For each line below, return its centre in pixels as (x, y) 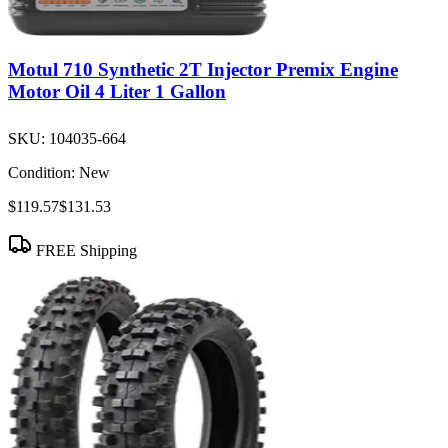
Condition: (41, 172)
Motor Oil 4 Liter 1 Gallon (117, 91)
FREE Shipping (84, 250)
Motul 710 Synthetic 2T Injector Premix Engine (203, 69)
